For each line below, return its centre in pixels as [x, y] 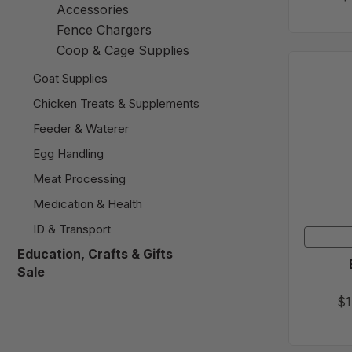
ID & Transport [72, 229]
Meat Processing [79, 179]
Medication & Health [88, 204]
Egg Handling [68, 154]
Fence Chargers [104, 30]
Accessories [93, 10]
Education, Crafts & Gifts [95, 254]
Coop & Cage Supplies [123, 51]
